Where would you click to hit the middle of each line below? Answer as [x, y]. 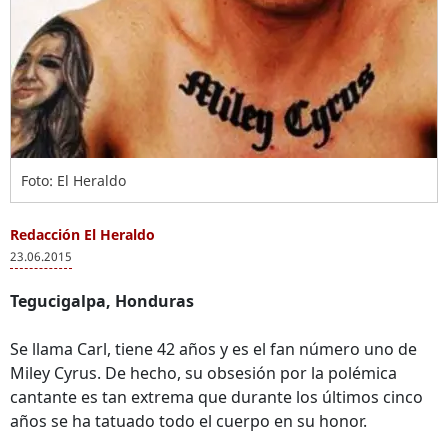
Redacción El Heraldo [82, 234]
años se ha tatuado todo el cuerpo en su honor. [188, 421]
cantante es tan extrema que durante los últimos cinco [216, 397]
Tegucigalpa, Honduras [102, 301]
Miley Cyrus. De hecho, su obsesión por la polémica [203, 373]
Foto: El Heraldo [73, 180]
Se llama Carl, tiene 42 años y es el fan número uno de [213, 349]
